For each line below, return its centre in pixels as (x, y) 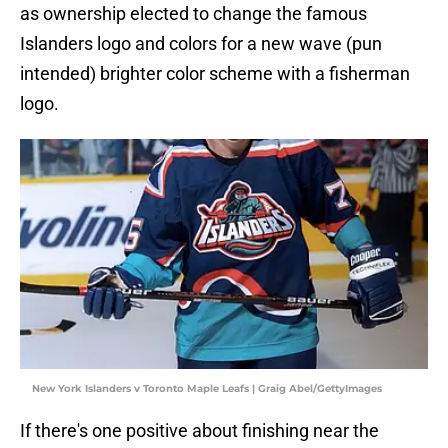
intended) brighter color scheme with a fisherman (215, 74)
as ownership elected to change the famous (193, 14)
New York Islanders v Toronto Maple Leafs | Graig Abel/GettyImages (207, 389)
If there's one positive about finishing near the (199, 431)
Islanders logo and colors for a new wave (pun (201, 44)
